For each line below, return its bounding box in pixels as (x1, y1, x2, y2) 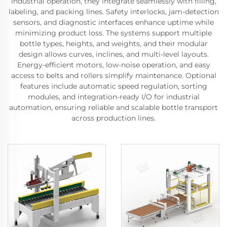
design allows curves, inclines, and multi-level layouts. (18, 50, 209, 59)
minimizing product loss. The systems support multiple (15, 28, 212, 37)
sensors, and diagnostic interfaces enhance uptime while (13, 18, 214, 27)
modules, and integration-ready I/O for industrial (27, 92, 200, 101)
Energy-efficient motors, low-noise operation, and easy (17, 60, 210, 69)
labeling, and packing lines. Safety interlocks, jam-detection (8, 7, 219, 16)
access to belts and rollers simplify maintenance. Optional (11, 71, 216, 80)
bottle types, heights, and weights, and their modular (19, 39, 208, 48)
